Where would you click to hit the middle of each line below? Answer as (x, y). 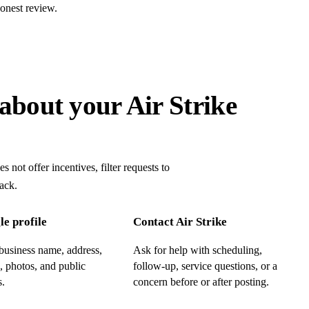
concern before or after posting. (201, 282)
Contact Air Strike (180, 222)
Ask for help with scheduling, (197, 250)
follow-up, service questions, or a (205, 266)
